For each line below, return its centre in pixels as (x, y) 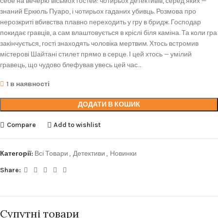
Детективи (89, 154)
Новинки (123, 154)
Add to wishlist (77, 125)
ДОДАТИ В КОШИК (109, 104)
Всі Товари (51, 154)
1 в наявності (28, 84)
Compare (21, 125)
